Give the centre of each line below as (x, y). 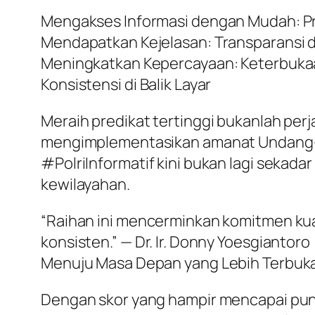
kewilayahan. (85, 184)
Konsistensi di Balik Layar (126, 84)
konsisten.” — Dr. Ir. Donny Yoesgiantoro (175, 242)
